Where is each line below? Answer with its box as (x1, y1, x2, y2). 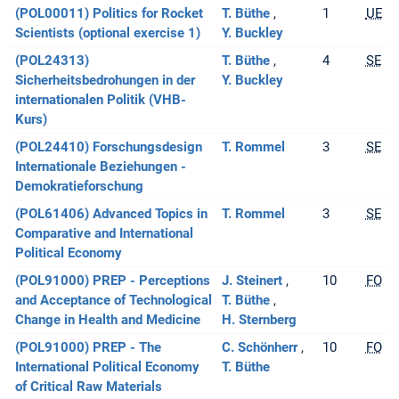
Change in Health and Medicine (14, 312, 200, 329)
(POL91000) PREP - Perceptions (14, 273, 210, 289)
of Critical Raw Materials (14, 379, 162, 395)
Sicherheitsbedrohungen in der (14, 72, 195, 89)
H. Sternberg (221, 312, 297, 329)
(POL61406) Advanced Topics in (14, 206, 208, 223)
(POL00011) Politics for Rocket (14, 5, 203, 22)
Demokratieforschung (14, 178, 143, 195)
